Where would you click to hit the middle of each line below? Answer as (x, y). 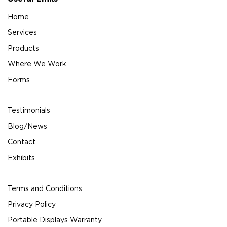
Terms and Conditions (45, 188)
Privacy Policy (32, 204)
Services (22, 32)
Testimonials (29, 110)
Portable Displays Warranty (55, 220)
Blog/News (27, 126)
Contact (22, 142)
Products (23, 48)
